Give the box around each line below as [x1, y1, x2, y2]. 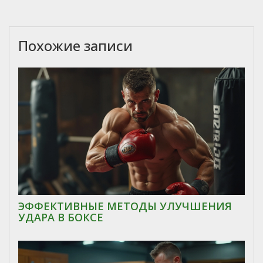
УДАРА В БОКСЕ [18, 210, 103, 225]
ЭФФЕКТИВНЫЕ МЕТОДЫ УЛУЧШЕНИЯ [18, 199, 232, 214]
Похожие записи [18, 36, 133, 56]
